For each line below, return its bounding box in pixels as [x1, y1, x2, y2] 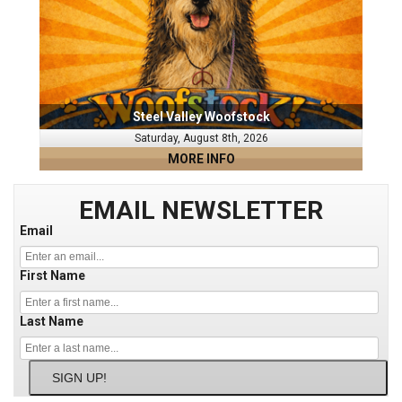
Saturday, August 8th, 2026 [134, 131, 268, 144]
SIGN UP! [52, 370, 107, 385]
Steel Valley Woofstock [132, 109, 270, 124]
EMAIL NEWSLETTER [79, 195, 323, 225]
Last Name [20, 313, 83, 328]
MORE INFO [167, 151, 235, 166]
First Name [20, 267, 85, 283]
